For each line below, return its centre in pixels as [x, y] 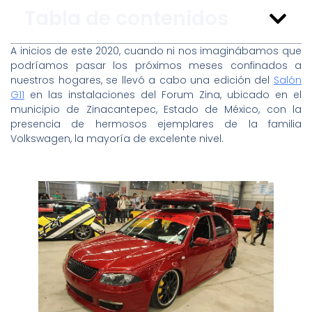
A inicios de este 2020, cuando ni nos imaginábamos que [156, 51]
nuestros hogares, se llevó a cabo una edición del [142, 80]
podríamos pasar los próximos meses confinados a [156, 66]
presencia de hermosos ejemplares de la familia [156, 124]
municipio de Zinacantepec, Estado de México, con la [156, 110]
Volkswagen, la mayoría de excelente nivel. [117, 139]
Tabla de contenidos [126, 19]
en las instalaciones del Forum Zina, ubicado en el [163, 95]
